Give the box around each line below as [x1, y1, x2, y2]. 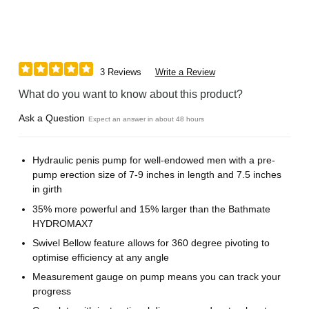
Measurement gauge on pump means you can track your [32, 270, 281, 282]
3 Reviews [99, 66, 141, 77]
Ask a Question [19, 112, 86, 123]
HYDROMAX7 [32, 217, 94, 229]
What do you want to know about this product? [19, 88, 243, 100]
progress [32, 285, 72, 297]
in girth [32, 183, 63, 195]
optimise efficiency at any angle [32, 251, 170, 263]
